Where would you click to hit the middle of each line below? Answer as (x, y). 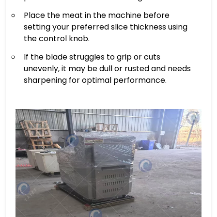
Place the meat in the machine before (97, 15)
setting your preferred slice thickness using (106, 27)
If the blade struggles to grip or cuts (92, 57)
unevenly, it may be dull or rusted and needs (107, 68)
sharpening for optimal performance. (95, 80)
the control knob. (57, 38)
